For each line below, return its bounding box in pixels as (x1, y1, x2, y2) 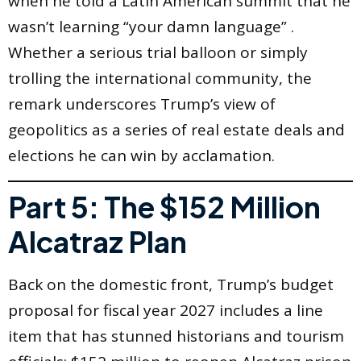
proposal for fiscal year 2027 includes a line (8, 300, 323, 321)
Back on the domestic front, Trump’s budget (8, 274, 334, 295)
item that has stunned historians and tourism (8, 326, 344, 346)
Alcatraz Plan (8, 223, 187, 259)
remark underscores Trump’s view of (8, 93, 276, 115)
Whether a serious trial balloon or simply (8, 42, 308, 64)
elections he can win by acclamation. (8, 145, 275, 167)
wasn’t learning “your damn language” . (8, 16, 294, 38)
